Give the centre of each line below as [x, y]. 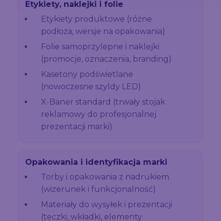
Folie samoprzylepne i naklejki [100, 46]
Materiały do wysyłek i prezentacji [107, 204]
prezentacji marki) [77, 126]
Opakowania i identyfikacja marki [96, 162]
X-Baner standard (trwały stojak [103, 102]
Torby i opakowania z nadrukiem [105, 177]
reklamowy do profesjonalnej [99, 114]
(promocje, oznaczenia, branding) [106, 59]
